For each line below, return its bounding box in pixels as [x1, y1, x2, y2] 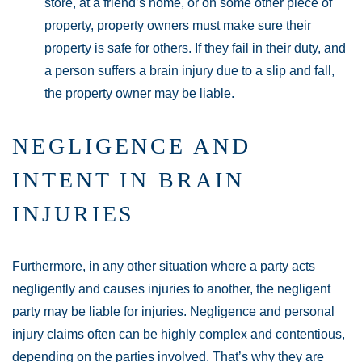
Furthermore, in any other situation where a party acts [12, 259, 315, 274]
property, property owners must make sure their [44, 19, 311, 33]
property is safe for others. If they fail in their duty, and [44, 41, 346, 56]
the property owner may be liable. [44, 86, 234, 101]
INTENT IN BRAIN [12, 167, 245, 193]
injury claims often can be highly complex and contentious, [12, 327, 345, 342]
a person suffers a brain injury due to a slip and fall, [44, 64, 335, 78]
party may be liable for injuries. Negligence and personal [12, 305, 335, 319]
